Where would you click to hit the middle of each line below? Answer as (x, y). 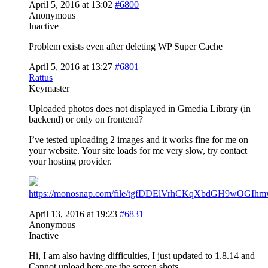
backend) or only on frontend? (86, 119)
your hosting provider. (70, 161)
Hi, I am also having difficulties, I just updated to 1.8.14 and (142, 255)
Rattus (41, 77)
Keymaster (49, 88)
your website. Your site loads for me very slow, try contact (138, 150)
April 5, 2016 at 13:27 (71, 66)
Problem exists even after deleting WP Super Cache (126, 46)
